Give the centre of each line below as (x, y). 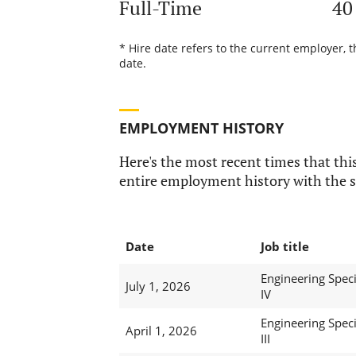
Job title (284, 247)
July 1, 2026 (158, 286)
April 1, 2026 (161, 331)
